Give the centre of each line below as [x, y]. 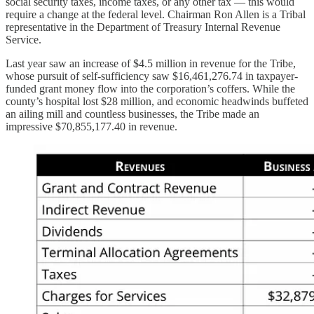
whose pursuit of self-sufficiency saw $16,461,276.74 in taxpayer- [152, 76]
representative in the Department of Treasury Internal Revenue [143, 27]
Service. [23, 39]
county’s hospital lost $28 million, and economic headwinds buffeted [157, 101]
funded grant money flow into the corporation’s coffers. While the [150, 88]
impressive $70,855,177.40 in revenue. [91, 126]
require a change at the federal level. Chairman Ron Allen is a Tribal [156, 14]
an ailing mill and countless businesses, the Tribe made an [132, 114]
